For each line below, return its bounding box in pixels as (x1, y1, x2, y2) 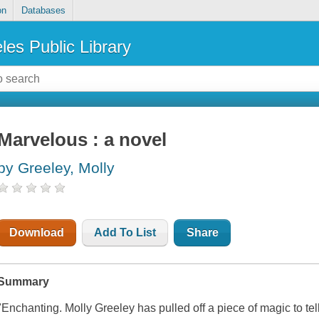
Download (9, 226, 65, 239)
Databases (21, 5, 66, 16)
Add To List (94, 226, 157, 239)
